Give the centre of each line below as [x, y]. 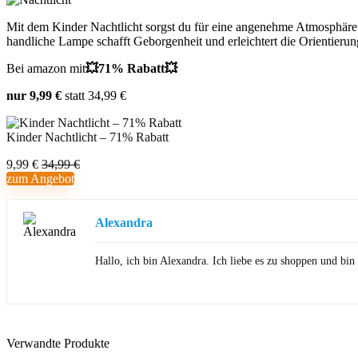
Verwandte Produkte [58, 343]
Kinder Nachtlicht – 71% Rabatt [88, 137]
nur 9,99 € [34, 95]
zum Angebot [40, 179]
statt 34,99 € [94, 95]
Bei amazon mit [46, 68]
